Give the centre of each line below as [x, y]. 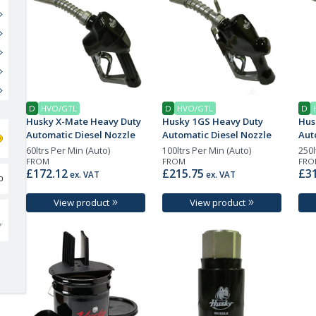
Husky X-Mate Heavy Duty [84, 121]
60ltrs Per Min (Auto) [68, 150]
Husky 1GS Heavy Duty [213, 121]
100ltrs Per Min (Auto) [207, 150]
